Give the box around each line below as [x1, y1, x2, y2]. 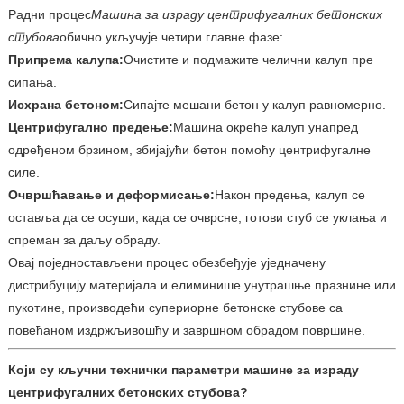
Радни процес [7, 6, 91, 22]
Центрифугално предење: [7, 119, 173, 134]
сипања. [7, 74, 57, 89]
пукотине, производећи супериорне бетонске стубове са [7, 299, 343, 315]
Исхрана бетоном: [7, 96, 124, 112]
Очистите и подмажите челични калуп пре [123, 51, 373, 67]
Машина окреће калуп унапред [172, 119, 358, 134]
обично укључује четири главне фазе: [59, 29, 283, 44]
